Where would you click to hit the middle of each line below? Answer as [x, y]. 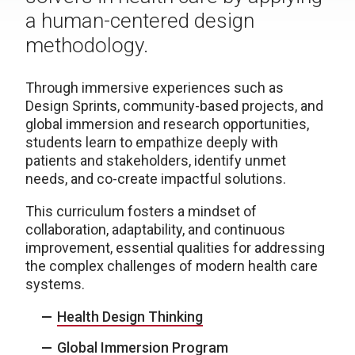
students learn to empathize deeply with [152, 142]
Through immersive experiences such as [155, 88]
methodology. [87, 45]
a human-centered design [140, 21]
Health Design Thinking [130, 317]
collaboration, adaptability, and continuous [155, 229]
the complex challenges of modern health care [172, 266]
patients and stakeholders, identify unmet [156, 160]
